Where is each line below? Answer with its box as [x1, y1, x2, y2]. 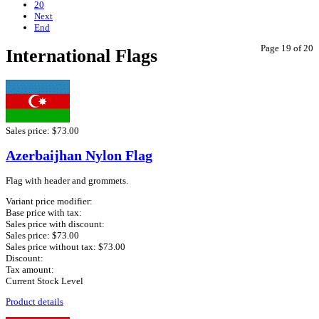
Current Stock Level [6, 276, 83, 287]
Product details [6, 296, 63, 308]
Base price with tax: [6, 207, 82, 219]
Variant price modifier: [6, 196, 93, 207]
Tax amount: [6, 264, 54, 276]
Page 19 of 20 [261, 43, 313, 53]
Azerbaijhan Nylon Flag [6, 147, 152, 163]
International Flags [6, 46, 157, 67]
